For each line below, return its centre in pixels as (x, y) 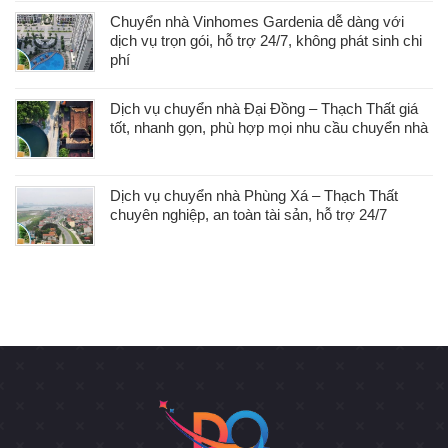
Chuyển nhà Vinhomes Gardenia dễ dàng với (257, 21)
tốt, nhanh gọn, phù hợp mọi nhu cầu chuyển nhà (269, 127)
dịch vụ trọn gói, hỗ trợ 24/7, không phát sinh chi (266, 40)
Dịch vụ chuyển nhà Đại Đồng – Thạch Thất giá (264, 108)
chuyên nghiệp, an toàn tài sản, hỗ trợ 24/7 (248, 214)
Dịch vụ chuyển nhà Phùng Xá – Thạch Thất (254, 195)
